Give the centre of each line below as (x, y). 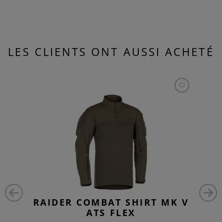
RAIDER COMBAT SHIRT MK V (111, 202)
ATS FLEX (111, 213)
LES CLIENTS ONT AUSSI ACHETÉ (111, 52)
